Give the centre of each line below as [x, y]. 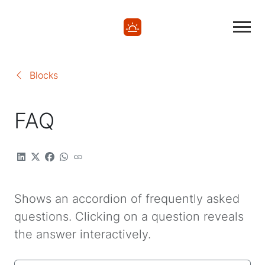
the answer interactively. [83, 235]
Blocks [41, 75]
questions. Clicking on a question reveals [129, 217]
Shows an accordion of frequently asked [127, 199]
